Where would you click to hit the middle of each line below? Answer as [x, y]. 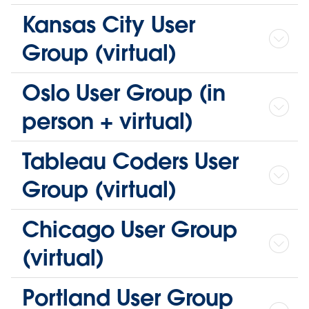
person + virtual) [108, 121]
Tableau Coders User [130, 161]
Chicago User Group [130, 229]
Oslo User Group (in [124, 92]
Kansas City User [109, 24]
